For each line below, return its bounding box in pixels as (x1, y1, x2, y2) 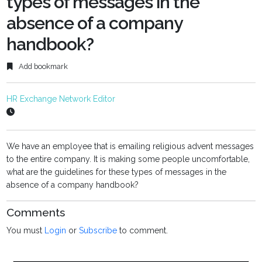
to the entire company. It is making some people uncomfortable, (6, 154, 250, 164)
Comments (6, 206, 65, 219)
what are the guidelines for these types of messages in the (6, 167, 227, 177)
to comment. (117, 226, 168, 236)
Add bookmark (17, 62, 68, 71)
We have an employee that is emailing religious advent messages (6, 142, 254, 151)
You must (6, 226, 45, 236)
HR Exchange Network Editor (6, 94, 116, 104)
